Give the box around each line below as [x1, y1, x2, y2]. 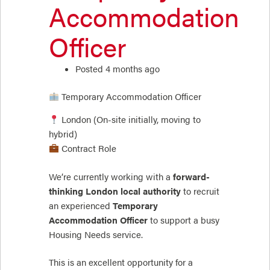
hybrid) [49, 127, 77, 140]
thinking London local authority [49, 184, 181, 197]
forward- [173, 170, 210, 183]
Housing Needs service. [49, 228, 143, 240]
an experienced [49, 199, 113, 212]
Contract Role [58, 142, 116, 154]
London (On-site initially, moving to [58, 113, 201, 125]
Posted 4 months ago [75, 62, 160, 75]
